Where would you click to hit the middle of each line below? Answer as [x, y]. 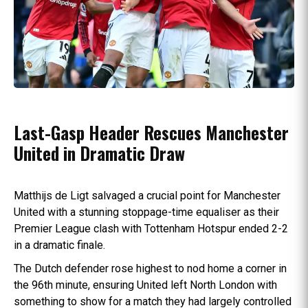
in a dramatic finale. [59, 245]
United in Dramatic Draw [99, 153]
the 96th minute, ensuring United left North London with [145, 285]
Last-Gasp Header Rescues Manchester [151, 132]
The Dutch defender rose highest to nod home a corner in [150, 268]
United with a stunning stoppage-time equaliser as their [146, 212]
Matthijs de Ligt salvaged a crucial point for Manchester [147, 195]
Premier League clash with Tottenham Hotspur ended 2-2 [151, 228]
